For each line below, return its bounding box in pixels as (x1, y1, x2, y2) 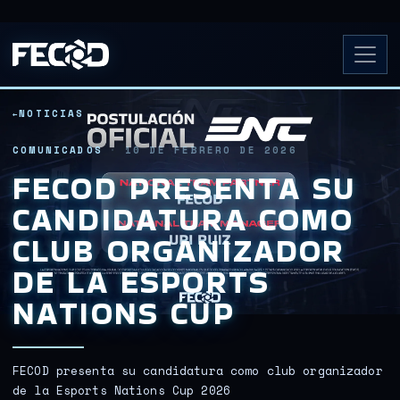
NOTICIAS (19, 106, 85, 121)
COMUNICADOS (12, 143, 103, 158)
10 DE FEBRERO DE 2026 (125, 143, 297, 158)
